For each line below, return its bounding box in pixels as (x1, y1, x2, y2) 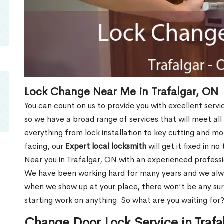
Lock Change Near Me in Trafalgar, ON (24, 84, 218, 99)
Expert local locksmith (65, 140, 146, 151)
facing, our (24, 140, 65, 151)
